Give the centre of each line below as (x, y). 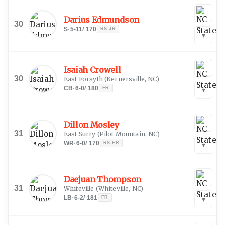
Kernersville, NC (132, 79)
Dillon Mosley (91, 124)
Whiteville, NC (119, 188)
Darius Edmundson (101, 19)
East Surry (80, 134)
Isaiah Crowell (92, 70)
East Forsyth (83, 79)
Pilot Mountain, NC (128, 134)
